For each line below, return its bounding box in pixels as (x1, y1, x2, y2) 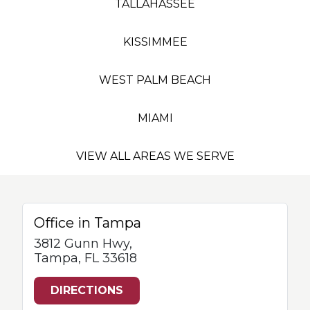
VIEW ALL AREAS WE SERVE (75, 149, 235, 163)
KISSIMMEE (122, 35, 188, 48)
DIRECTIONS (51, 284, 123, 297)
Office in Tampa (34, 215, 141, 231)
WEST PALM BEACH (99, 73, 211, 86)
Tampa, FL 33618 (34, 250, 137, 266)
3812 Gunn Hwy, (34, 236, 132, 251)
